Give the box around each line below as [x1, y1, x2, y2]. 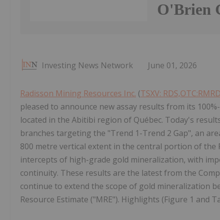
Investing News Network [42, 60, 133, 71]
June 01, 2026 [148, 60, 197, 71]
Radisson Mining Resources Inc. [20, 88, 136, 99]
